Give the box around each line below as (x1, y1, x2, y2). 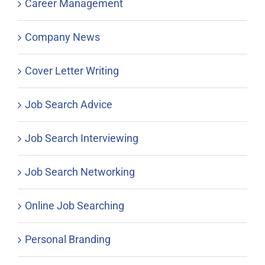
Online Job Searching (25, 199, 124, 212)
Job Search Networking (25, 166, 135, 179)
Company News (25, 31, 100, 44)
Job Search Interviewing (25, 132, 138, 145)
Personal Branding (25, 233, 111, 246)
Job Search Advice (25, 98, 112, 111)
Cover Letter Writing (25, 64, 119, 77)
